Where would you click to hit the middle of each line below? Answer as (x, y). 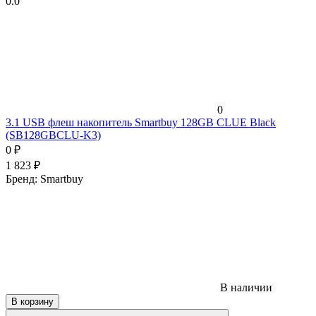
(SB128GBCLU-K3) (53, 135)
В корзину (32, 301)
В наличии (245, 287)
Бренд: (23, 178)
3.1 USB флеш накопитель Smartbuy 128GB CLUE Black (141, 122)
